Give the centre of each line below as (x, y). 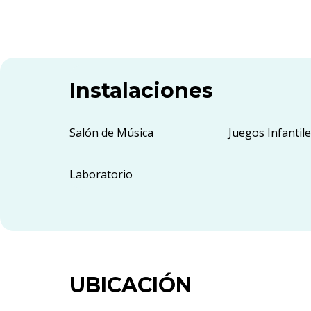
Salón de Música (111, 133)
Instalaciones (141, 91)
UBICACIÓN (131, 285)
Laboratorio (101, 175)
